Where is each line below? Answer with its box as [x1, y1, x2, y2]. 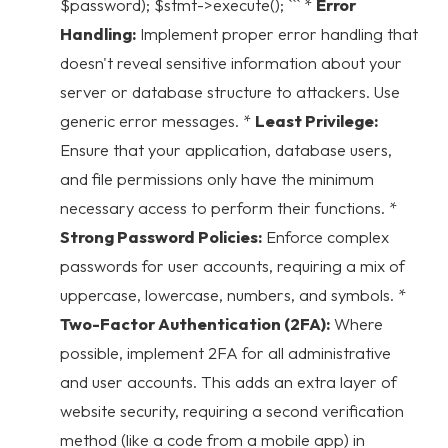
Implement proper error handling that [136, 22, 418, 44]
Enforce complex [262, 225, 389, 247]
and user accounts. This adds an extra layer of [60, 370, 397, 392]
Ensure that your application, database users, [60, 138, 392, 160]
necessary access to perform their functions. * [60, 196, 397, 218]
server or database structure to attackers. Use [60, 80, 400, 102]
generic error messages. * [60, 109, 255, 131]
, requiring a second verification [175, 399, 404, 421]
